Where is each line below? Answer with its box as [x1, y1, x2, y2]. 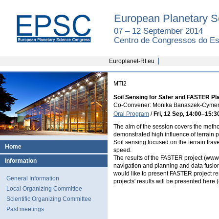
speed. [113, 147, 131, 153]
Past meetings [6, 206, 44, 213]
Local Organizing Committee [6, 185, 82, 192]
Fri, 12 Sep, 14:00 [153, 110, 201, 118]
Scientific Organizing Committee [6, 196, 91, 202]
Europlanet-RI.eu [109, 58, 154, 65]
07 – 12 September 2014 [114, 26, 203, 36]
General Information [6, 175, 59, 182]
